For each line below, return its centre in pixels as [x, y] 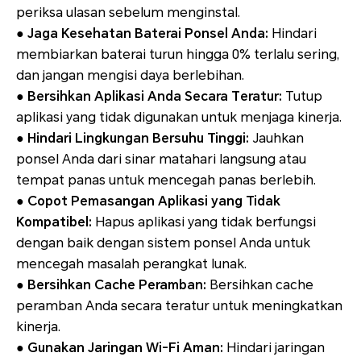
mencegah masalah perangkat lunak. [131, 264]
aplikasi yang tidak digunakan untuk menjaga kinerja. [179, 118]
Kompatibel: [54, 222]
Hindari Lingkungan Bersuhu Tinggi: [138, 139]
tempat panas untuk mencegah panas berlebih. [166, 180]
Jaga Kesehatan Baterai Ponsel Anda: [148, 34]
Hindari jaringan [274, 348]
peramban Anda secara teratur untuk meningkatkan [179, 306]
